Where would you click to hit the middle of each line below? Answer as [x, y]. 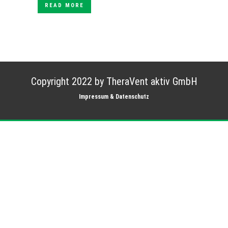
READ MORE [64, 5]
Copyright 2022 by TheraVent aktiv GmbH [114, 81]
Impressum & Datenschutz [114, 97]
